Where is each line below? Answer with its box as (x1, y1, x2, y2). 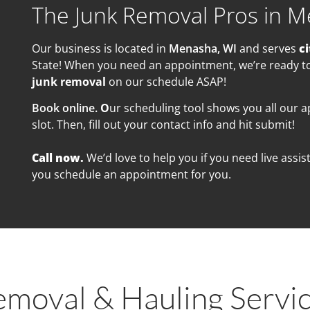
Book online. (32, 100, 98, 116)
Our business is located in (32, 40, 170, 56)
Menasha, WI (169, 40, 237, 56)
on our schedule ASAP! (109, 73, 227, 89)
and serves (239, 40, 300, 56)
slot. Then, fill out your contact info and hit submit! (32, 117, 295, 133)
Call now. (32, 150, 84, 166)
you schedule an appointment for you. (32, 167, 232, 183)
